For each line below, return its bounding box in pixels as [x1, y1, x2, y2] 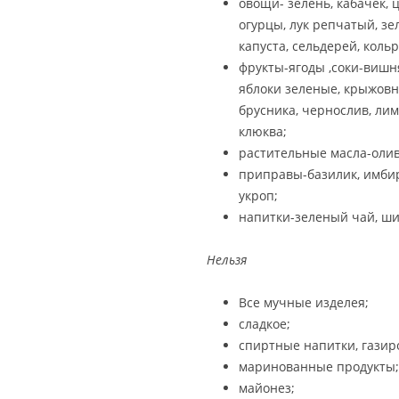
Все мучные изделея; [239, 294, 369, 311]
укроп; [239, 187, 278, 204]
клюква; [239, 123, 287, 140]
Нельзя [207, 251, 247, 268]
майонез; [239, 379, 295, 396]
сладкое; [239, 315, 290, 332]
